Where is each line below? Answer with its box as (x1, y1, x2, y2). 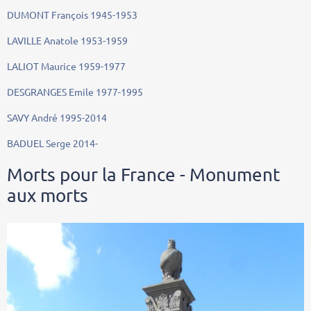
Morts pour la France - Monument (7, 163, 280, 185)
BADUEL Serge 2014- (7, 136, 98, 149)
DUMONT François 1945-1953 (7, 8, 137, 21)
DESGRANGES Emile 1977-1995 (7, 85, 143, 98)
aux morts (7, 184, 88, 206)
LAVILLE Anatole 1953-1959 (7, 33, 128, 47)
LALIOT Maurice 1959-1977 (7, 59, 126, 72)
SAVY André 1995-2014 (7, 110, 107, 124)
